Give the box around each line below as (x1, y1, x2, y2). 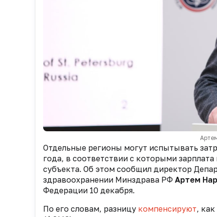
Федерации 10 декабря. (43, 186, 135, 196)
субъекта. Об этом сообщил (43, 164, 154, 174)
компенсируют (138, 204, 197, 214)
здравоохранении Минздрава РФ (43, 175, 175, 185)
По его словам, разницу (43, 204, 138, 214)
